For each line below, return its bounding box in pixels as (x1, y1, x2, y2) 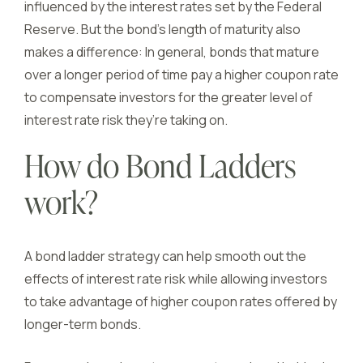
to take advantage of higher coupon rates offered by (24, 293, 337, 310)
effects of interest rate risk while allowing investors (24, 270, 327, 288)
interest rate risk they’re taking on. (24, 111, 228, 129)
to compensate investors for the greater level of (24, 88, 313, 106)
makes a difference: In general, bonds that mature (24, 43, 319, 61)
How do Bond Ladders (24, 154, 296, 185)
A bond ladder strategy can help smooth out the (24, 247, 306, 265)
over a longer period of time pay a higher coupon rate (24, 66, 339, 83)
